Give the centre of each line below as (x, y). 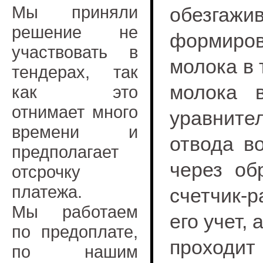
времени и (75, 132)
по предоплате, (75, 232)
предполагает (65, 152)
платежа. (47, 192)
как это (75, 92)
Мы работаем (75, 212)
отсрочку (46, 172)
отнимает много (75, 112)
